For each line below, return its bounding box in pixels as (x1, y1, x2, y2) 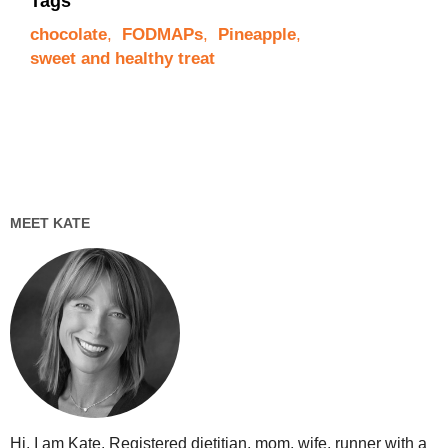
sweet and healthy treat (30, 48, 215, 68)
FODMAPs (122, 24, 203, 44)
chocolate (30, 24, 107, 44)
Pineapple (218, 24, 296, 44)
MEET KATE (10, 214, 90, 231)
